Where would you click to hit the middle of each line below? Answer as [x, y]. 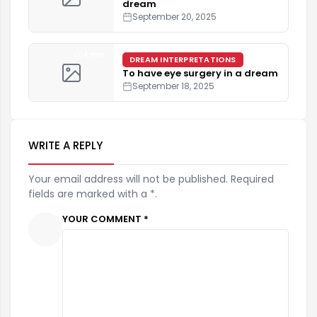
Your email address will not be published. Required [151, 179]
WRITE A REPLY [65, 146]
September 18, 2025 [173, 86]
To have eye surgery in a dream [200, 74]
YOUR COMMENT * [105, 219]
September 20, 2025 [174, 17]
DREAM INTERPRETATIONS [183, 60]
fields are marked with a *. [93, 194]
